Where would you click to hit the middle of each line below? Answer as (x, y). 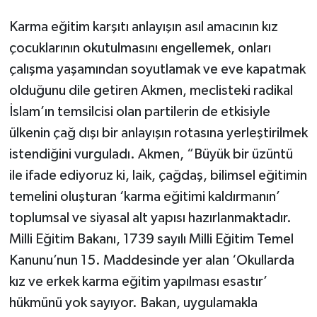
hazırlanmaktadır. (240, 218)
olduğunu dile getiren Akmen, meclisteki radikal (151, 90)
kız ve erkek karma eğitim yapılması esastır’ (138, 281)
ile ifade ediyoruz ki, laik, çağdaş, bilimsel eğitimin (158, 175)
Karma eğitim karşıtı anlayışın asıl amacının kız (143, 27)
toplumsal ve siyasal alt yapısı (97, 218)
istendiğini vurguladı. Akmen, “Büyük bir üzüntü (151, 154)
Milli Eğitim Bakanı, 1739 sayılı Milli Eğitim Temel (151, 239)
